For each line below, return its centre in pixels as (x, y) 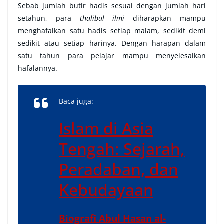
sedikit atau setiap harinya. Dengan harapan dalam (112, 43)
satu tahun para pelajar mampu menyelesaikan (112, 56)
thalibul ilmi (102, 18)
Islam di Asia (106, 128)
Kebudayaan (106, 190)
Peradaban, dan (119, 169)
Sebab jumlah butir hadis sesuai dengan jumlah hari (112, 6)
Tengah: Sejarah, (122, 149)
